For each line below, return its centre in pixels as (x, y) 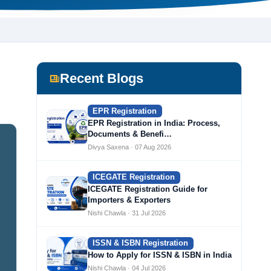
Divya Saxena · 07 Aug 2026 (129, 147)
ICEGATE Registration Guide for (148, 189)
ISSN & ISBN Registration (141, 243)
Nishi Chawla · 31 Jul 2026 (127, 213)
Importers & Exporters (129, 200)
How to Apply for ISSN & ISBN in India (160, 255)
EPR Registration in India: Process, (154, 123)
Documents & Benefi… (130, 134)
